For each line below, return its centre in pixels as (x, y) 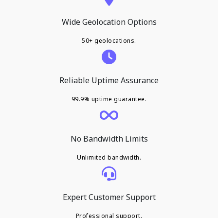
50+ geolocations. (109, 40)
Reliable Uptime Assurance (109, 80)
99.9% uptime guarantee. (109, 99)
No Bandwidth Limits (109, 138)
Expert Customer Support (109, 197)
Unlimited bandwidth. (109, 157)
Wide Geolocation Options (109, 22)
